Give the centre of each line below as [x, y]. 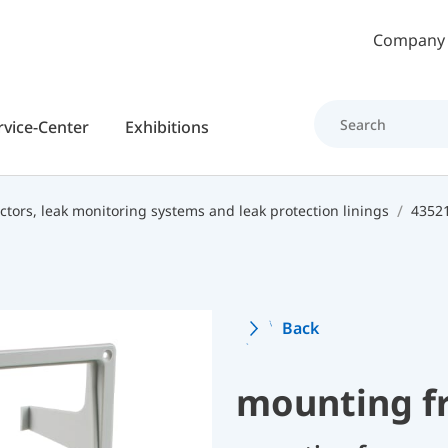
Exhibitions [166, 127]
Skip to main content [301, 39]
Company [409, 40]
